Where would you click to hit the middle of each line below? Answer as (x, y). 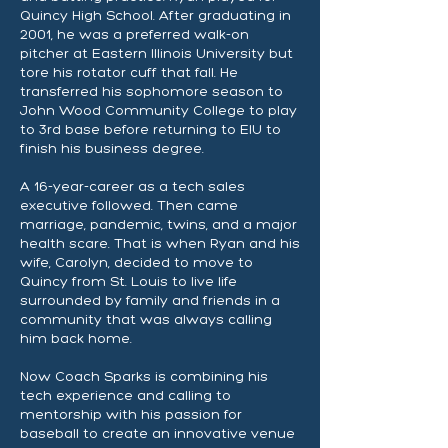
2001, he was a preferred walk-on (134, 34)
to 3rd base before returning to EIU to (150, 129)
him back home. (78, 338)
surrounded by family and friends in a (150, 300)
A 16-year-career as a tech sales (132, 186)
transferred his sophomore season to (151, 91)
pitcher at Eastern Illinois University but (156, 53)
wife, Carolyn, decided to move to (136, 262)
